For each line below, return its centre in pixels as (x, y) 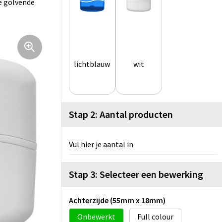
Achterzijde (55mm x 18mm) (117, 200)
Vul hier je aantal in (101, 144)
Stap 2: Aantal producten (121, 114)
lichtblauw (92, 64)
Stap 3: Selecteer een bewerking (136, 174)
